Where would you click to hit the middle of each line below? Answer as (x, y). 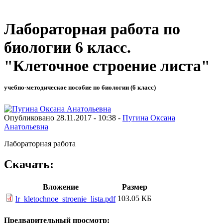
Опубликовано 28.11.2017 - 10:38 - (63, 117)
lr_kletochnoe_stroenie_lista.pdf (65, 199)
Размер (134, 187)
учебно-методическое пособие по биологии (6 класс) (80, 88)
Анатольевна (26, 126)
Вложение (60, 187)
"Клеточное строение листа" (107, 66)
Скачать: (29, 165)
